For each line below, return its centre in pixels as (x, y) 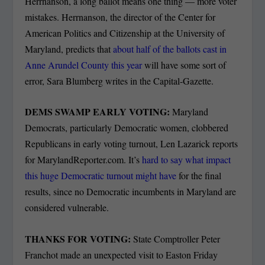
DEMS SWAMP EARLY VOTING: (99, 112)
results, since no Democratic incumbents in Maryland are (131, 192)
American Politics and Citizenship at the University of (125, 33)
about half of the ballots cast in (170, 49)
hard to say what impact (187, 160)
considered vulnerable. (67, 208)
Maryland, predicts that (69, 49)
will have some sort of (184, 64)
